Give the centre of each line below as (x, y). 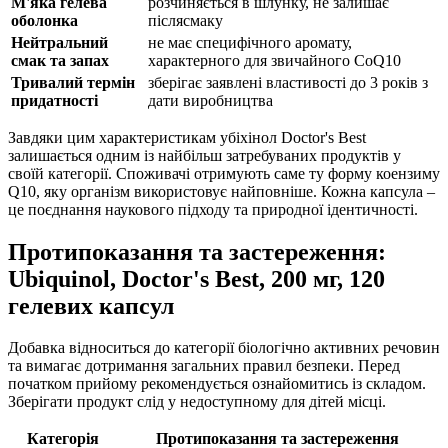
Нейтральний (59, 42)
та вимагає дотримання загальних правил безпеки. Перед (204, 366)
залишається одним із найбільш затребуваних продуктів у (204, 155)
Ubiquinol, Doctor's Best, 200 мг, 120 (196, 278)
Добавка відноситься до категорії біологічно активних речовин (224, 348)
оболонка (44, 20)
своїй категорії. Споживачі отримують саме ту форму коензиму (224, 173)
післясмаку (185, 20)
